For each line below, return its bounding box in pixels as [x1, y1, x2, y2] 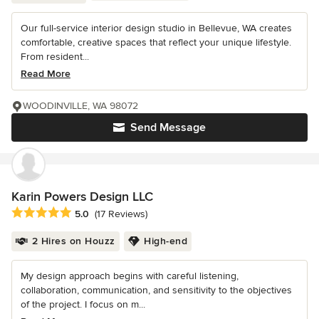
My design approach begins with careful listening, [21, 269, 239, 282]
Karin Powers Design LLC [11, 188, 153, 204]
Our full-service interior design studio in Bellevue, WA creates [21, 21, 292, 34]
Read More [21, 67, 70, 80]
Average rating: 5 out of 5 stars [11, 205, 163, 220]
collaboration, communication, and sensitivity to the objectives [21, 283, 292, 296]
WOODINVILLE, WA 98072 [23, 99, 138, 112]
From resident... [21, 50, 89, 63]
